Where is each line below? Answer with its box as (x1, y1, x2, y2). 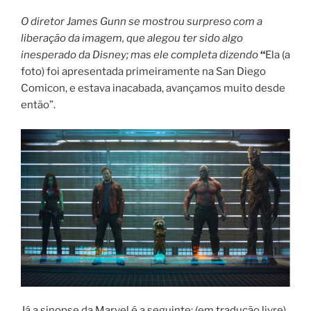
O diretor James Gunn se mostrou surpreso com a (21, 15, 262, 28)
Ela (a (265, 49, 290, 62)
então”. (21, 99, 56, 112)
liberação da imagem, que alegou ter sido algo (21, 32, 243, 45)
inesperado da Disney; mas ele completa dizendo (21, 49, 258, 62)
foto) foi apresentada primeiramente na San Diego (21, 65, 266, 78)
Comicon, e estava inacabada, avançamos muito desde (21, 82, 285, 95)
